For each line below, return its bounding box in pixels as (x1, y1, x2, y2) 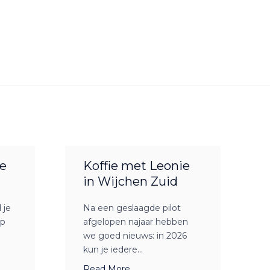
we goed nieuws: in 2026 (83, 230, 187, 242)
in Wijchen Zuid (83, 174, 178, 189)
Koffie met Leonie (83, 159, 190, 174)
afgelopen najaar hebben (83, 216, 188, 228)
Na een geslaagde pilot (83, 202, 181, 214)
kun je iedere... (83, 244, 143, 256)
